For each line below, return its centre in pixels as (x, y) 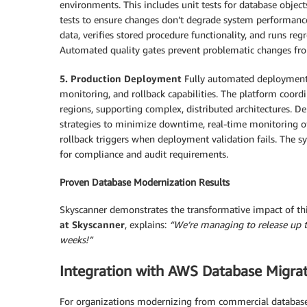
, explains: (147, 225)
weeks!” (76, 240)
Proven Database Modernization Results (145, 182)
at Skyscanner (92, 225)
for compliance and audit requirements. (144, 153)
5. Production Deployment (121, 78)
